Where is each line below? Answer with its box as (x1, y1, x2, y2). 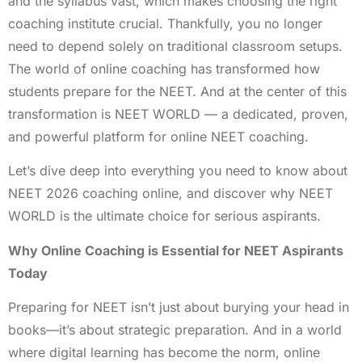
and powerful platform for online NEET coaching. (8, 128, 309, 145)
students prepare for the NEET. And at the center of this (8, 83, 347, 100)
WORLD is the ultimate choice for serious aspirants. (8, 208, 321, 225)
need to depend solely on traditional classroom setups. (8, 38, 343, 55)
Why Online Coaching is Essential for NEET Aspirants (8, 242, 343, 259)
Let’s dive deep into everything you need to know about (8, 162, 347, 179)
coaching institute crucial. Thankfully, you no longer (8, 15, 322, 32)
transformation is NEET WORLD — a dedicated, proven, (8, 106, 348, 123)
